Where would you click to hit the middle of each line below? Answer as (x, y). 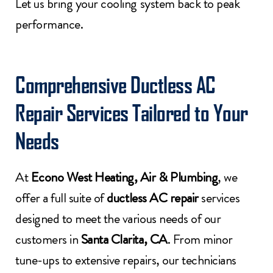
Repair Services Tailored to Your (132, 112)
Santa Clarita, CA (124, 239)
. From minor (200, 239)
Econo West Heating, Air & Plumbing (124, 177)
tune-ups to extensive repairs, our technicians (126, 260)
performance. (49, 24)
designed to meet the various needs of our (118, 218)
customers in (48, 239)
